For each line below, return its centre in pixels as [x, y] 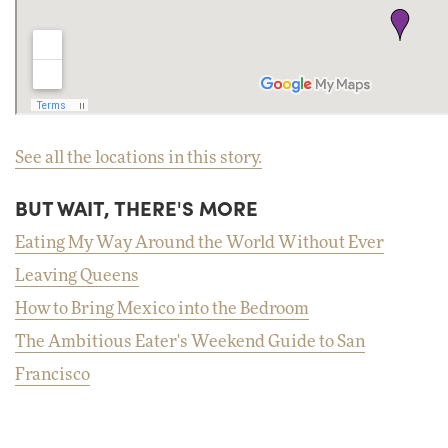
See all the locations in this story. [138, 157]
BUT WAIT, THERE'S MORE [136, 208]
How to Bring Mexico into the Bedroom [162, 308]
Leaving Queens [77, 275]
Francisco [52, 374]
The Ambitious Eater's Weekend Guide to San [190, 341]
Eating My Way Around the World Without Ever [199, 242]
